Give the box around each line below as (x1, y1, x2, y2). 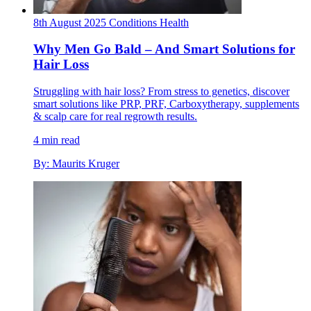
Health (160, 16, 189, 28)
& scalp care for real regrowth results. (33, 110, 197, 123)
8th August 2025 (33, 16, 106, 28)
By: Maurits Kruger (33, 158, 119, 170)
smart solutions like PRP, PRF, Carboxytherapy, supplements (33, 98, 299, 110)
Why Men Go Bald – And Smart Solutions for (33, 42, 295, 57)
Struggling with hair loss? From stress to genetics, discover (33, 85, 289, 98)
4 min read (33, 134, 80, 146)
